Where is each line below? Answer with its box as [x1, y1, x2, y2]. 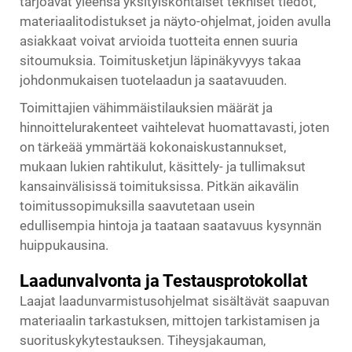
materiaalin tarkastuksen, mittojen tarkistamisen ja [20, 313, 320, 329]
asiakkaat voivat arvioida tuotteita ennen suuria [20, 33, 298, 49]
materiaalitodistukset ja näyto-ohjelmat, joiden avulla [20, 13, 331, 30]
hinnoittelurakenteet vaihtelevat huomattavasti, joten [20, 119, 329, 136]
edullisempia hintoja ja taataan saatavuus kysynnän [20, 218, 321, 234]
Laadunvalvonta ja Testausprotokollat [20, 271, 307, 291]
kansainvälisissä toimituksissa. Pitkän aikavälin [20, 178, 299, 195]
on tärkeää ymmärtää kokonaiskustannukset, [20, 139, 286, 156]
